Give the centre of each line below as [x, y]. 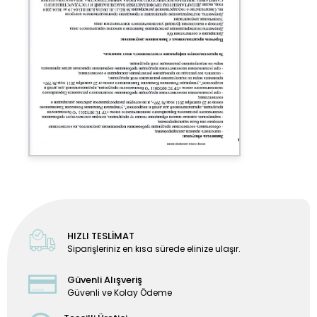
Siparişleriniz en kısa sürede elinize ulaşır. [154, 248]
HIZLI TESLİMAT [101, 236]
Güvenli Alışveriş [105, 279]
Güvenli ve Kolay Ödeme [120, 292]
